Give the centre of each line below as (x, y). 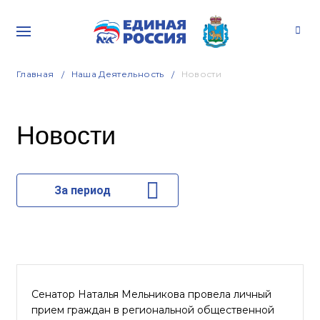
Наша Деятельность (117, 74)
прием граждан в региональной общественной (153, 310)
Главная (35, 74)
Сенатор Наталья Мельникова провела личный (151, 294)
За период (82, 190)
